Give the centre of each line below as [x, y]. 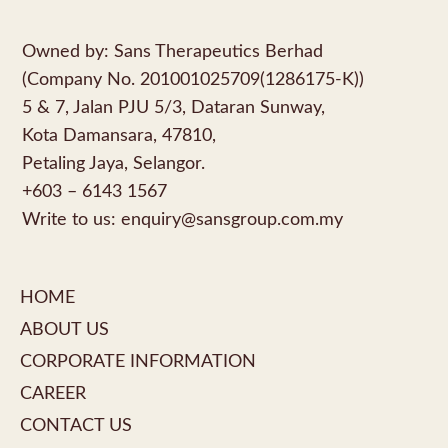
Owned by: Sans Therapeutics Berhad [172, 52]
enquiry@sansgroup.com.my [232, 220]
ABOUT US [64, 330]
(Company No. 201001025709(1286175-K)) [193, 80]
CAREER [53, 394]
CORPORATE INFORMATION [138, 362]
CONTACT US [76, 426]
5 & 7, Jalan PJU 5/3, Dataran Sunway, [173, 108]
